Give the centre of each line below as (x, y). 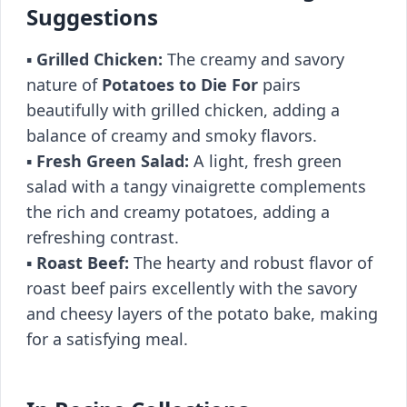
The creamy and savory (253, 59)
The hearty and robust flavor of (251, 263)
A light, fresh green (265, 161)
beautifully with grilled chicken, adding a (183, 110)
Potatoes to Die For (180, 84)
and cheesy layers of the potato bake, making (202, 313)
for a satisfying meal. (107, 339)
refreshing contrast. (103, 237)
